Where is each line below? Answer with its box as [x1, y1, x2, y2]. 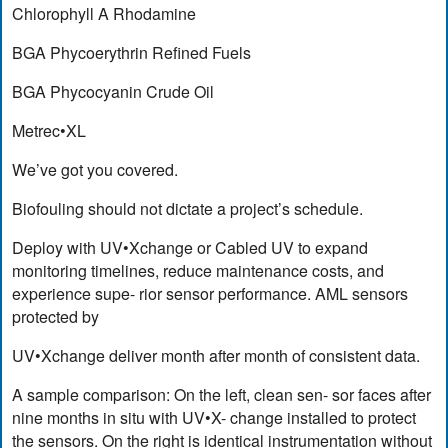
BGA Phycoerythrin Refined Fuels [12, 40, 252, 64]
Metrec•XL [12, 118, 87, 142]
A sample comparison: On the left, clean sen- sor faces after [12, 382, 432, 406]
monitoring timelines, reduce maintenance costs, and [12, 258, 385, 282]
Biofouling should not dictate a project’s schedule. [12, 196, 364, 220]
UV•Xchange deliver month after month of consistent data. [12, 343, 421, 367]
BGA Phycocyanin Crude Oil [12, 79, 215, 103]
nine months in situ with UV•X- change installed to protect [12, 405, 417, 429]
